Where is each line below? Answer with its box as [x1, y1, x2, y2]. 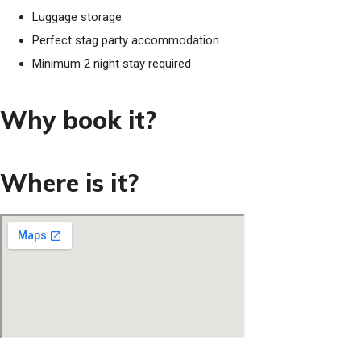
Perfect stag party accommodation [32, 33, 219, 48]
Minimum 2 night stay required [32, 56, 191, 72]
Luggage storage [32, 10, 122, 25]
